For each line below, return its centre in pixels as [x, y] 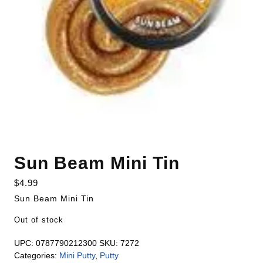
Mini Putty [77, 256]
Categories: [37, 256]
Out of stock [39, 220]
